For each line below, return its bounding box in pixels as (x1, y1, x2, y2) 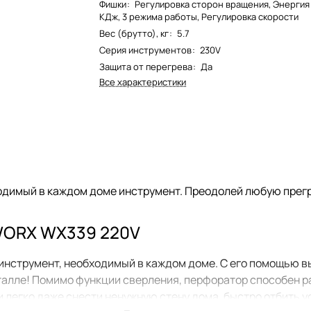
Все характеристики (99, 76, 187, 88)
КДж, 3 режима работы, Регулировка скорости (99, 10, 299, 23)
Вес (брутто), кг (99, 27, 169, 40)
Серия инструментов (99, 44, 192, 56)
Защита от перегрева (99, 60, 193, 73)
